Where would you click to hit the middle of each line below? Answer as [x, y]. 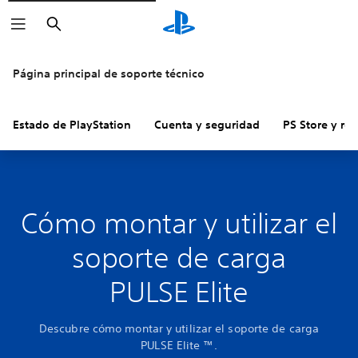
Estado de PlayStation [72, 125]
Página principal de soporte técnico [109, 74]
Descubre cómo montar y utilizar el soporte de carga [179, 328]
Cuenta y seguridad [207, 125]
